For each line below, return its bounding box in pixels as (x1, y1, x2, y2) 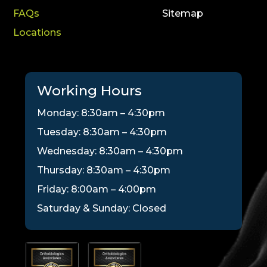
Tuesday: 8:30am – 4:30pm (37, 126, 167, 138)
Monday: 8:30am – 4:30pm (37, 107, 166, 119)
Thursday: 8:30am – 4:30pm (37, 164, 171, 176)
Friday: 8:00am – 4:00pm (37, 183, 157, 195)
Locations (13, 26, 62, 38)
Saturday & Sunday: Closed (37, 202, 167, 214)
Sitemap (162, 7, 203, 19)
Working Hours (37, 82, 142, 99)
